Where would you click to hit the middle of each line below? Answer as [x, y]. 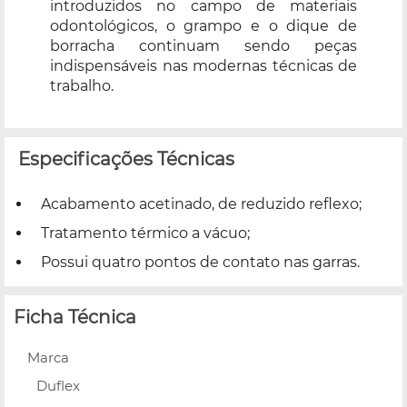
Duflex [58, 385]
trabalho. [82, 85]
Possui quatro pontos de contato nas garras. [200, 262]
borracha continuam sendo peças [203, 45]
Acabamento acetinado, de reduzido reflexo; [201, 203]
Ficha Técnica [75, 317]
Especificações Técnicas [126, 159]
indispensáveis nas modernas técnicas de [203, 65]
